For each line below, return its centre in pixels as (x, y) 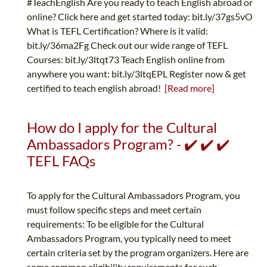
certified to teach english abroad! (96, 88)
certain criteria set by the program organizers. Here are (138, 253)
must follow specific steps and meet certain (114, 210)
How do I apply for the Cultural (122, 128)
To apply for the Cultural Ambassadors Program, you (133, 195)
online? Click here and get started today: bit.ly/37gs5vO (140, 17)
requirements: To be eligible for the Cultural (115, 224)
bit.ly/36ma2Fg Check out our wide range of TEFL (127, 45)
